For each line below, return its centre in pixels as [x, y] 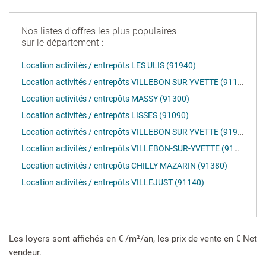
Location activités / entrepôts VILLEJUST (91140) [113, 182]
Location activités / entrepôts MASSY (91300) [106, 99]
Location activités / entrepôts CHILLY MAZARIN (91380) [125, 165]
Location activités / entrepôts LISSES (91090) [105, 115]
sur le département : [63, 42]
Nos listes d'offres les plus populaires [99, 31]
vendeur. [25, 253]
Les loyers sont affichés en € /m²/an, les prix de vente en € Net [133, 239]
